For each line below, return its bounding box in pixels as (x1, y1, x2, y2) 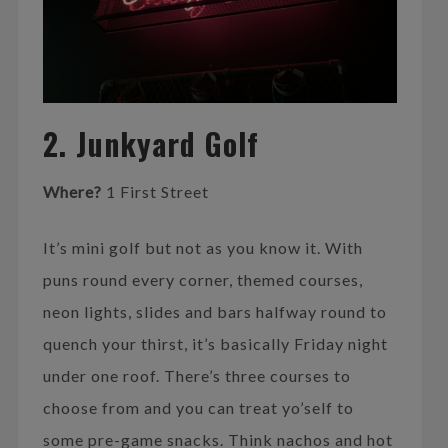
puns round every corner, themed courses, (42, 270, 363, 290)
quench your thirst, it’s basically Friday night (42, 334, 388, 354)
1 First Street (105, 182, 209, 202)
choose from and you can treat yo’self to (42, 398, 354, 418)
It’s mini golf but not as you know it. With (42, 238, 363, 258)
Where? (42, 182, 106, 202)
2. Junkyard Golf (42, 121, 259, 167)
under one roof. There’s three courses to (42, 366, 351, 386)
